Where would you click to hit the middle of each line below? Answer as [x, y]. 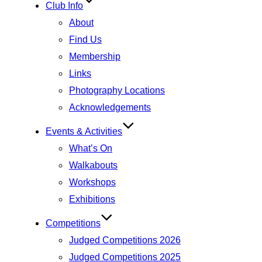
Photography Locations [117, 90]
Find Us [85, 39]
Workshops [92, 182]
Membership [95, 56]
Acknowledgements [110, 107]
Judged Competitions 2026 [125, 240]
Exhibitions [92, 199]
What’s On [91, 148]
